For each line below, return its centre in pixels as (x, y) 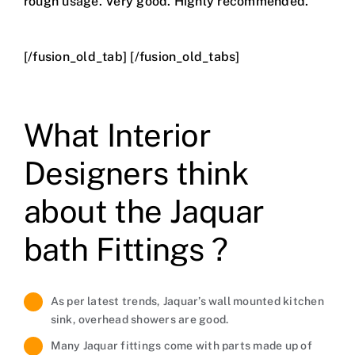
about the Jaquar (144, 212)
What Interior (117, 136)
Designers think (136, 174)
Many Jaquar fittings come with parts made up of (181, 346)
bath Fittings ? (125, 250)
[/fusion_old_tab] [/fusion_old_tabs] (132, 57)
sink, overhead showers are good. (139, 320)
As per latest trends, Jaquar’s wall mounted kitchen (187, 302)
